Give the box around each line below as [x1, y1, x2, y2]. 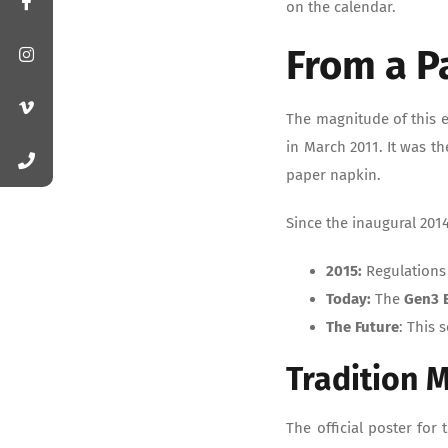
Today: [326, 290, 376, 309]
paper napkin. [286, 166, 382, 185]
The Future [326, 318, 400, 337]
